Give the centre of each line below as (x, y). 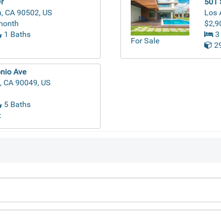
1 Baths (17, 34)
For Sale (145, 41)
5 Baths (17, 104)
